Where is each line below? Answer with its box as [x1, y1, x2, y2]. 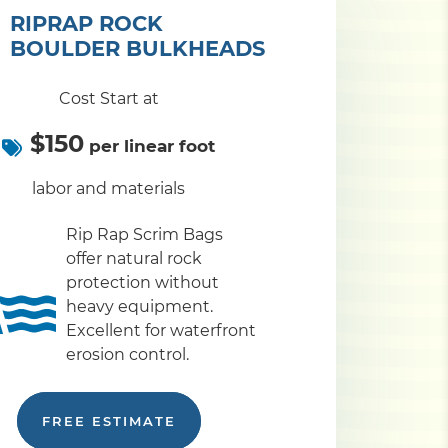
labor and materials [32, 179, 185, 199]
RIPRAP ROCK [9, 11, 163, 37]
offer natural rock [66, 249, 202, 269]
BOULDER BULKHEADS [9, 36, 265, 62]
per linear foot [84, 136, 215, 157]
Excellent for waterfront [66, 321, 256, 341]
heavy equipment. [66, 297, 213, 317]
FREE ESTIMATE [41, 413, 176, 430]
